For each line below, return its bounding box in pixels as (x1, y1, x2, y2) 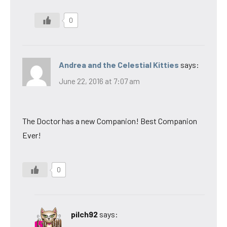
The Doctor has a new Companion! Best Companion (22, 116, 197, 126)
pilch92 (71, 209, 98, 219)
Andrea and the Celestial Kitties (59, 60, 179, 70)
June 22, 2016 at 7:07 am (59, 76, 140, 86)
